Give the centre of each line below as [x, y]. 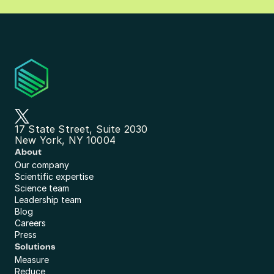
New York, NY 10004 [65, 140]
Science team [42, 188]
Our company [42, 165]
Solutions [35, 247]
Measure [32, 260]
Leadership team [48, 200]
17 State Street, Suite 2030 [81, 129]
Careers [30, 223]
